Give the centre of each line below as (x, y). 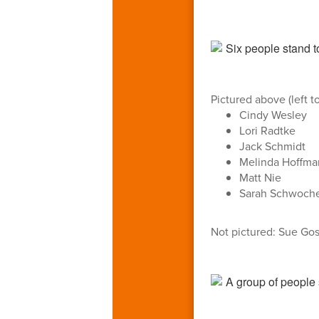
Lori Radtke (267, 130)
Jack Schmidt (272, 146)
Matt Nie (260, 177)
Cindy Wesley (273, 114)
